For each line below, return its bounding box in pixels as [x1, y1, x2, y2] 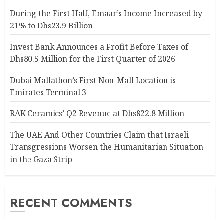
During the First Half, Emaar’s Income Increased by [10, 8, 202, 19]
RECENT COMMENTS [10, 194, 132, 211]
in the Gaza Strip [10, 154, 72, 165]
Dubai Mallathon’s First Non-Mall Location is [10, 75, 176, 85]
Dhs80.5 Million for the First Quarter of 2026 [10, 54, 175, 64]
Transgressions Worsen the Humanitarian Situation [10, 141, 203, 152]
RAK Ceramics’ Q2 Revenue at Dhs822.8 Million [10, 108, 184, 119]
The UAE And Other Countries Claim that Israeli [10, 129, 189, 140]
